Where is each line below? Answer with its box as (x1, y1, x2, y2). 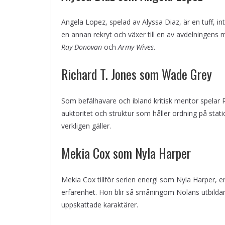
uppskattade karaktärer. (61, 200, 138, 210)
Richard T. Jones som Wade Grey (61, 64, 212, 84)
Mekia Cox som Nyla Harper (61, 143, 191, 163)
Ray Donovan (61, 42, 102, 52)
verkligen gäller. (61, 121, 111, 131)
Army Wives (118, 42, 154, 52)
